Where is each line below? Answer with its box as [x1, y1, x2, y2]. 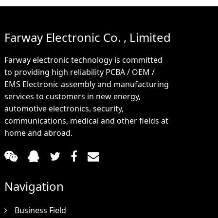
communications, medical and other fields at [4, 115, 168, 127]
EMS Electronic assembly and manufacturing [4, 79, 169, 90]
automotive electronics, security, [4, 103, 124, 114]
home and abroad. [4, 127, 73, 139]
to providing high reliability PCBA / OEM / [4, 67, 155, 78]
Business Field [14, 205, 66, 216]
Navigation [4, 178, 64, 195]
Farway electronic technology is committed [4, 54, 163, 66]
